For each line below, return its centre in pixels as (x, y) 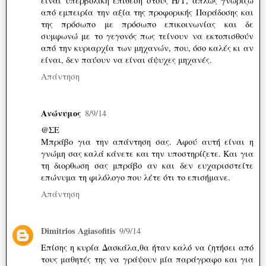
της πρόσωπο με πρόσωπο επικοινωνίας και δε (147, 24)
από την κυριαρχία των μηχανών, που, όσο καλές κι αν (147, 48)
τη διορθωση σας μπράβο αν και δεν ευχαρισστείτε (147, 166)
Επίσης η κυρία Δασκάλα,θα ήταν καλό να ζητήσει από (147, 248)
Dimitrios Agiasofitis (78, 231)
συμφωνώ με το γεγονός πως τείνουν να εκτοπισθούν (147, 36)
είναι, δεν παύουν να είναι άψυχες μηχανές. (126, 60)
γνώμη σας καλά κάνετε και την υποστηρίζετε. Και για (147, 154)
